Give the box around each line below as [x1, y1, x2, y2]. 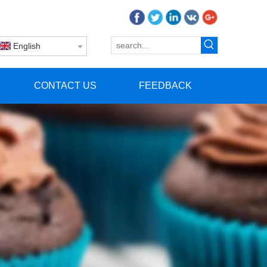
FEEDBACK [139, 80, 192, 91]
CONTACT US [34, 80, 97, 91]
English [13, 41, 41, 51]
